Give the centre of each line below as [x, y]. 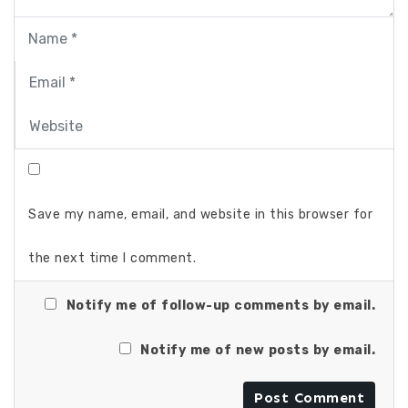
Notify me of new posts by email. [258, 350]
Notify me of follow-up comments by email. [220, 305]
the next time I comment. [112, 258]
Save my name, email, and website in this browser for [200, 214]
